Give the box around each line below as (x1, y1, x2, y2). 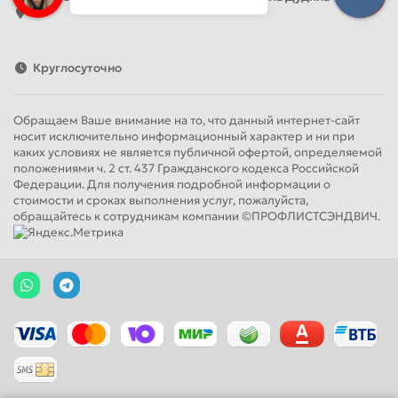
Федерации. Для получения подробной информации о (13, 176, 330, 192)
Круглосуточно (32, 60, 122, 76)
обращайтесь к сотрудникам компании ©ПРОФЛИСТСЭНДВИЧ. (13, 208, 380, 224)
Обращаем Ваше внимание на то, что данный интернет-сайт (13, 112, 360, 128)
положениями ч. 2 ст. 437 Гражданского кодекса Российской (13, 160, 359, 176)
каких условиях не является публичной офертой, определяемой (13, 144, 382, 160)
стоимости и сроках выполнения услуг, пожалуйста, (13, 192, 308, 208)
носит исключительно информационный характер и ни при (13, 128, 354, 144)
